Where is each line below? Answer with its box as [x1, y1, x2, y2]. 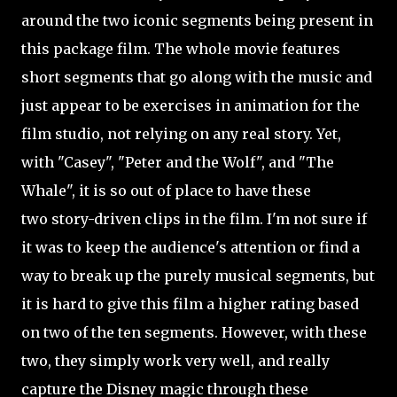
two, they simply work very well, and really [21, 352, 330, 370]
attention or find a [230, 238, 360, 256]
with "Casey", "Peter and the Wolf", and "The [21, 153, 334, 171]
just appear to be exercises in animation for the [21, 97, 360, 114]
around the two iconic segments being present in [21, 12, 373, 29]
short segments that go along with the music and [21, 68, 372, 86]
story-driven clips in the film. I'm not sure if [51, 210, 367, 228]
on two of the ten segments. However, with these [21, 323, 367, 341]
